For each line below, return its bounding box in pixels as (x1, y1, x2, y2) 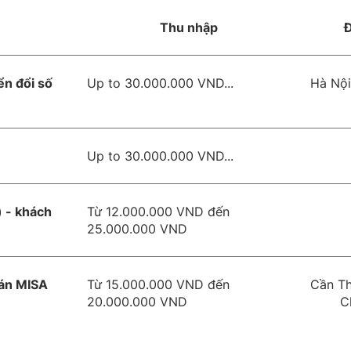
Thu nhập (160, 20, 219, 35)
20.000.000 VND (87, 294, 188, 309)
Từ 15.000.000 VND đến (87, 277, 230, 292)
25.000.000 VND (87, 221, 188, 237)
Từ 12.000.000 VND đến (87, 204, 230, 219)
